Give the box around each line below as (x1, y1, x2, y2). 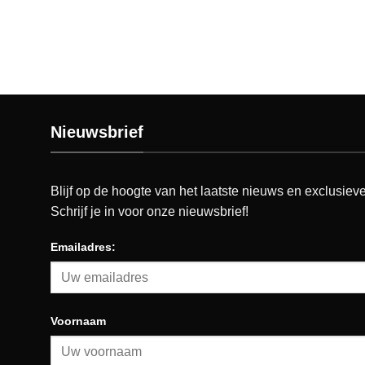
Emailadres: (51, 240, 116, 254)
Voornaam (51, 314, 106, 328)
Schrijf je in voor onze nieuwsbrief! (51, 204, 248, 218)
